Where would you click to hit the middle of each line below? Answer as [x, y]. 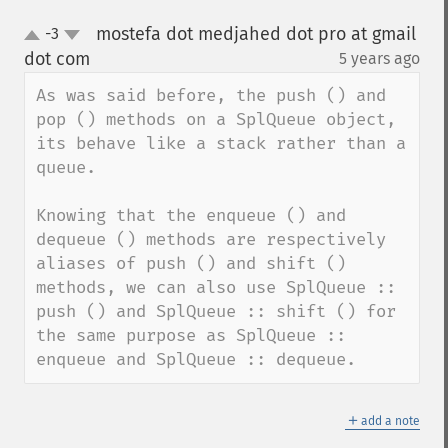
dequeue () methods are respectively [211, 239]
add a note [390, 421]
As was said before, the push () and [211, 95]
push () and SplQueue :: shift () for [216, 311]
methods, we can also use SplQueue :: [216, 287]
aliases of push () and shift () [191, 263]
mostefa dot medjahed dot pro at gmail [255, 34]
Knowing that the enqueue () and [191, 215]
